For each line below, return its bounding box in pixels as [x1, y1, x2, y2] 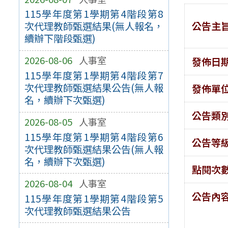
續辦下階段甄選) [24, 31, 96, 46]
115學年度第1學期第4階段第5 [24, 191, 164, 206]
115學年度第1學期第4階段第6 [24, 129, 164, 144]
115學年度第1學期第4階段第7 [24, 68, 164, 83]
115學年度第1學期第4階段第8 [24, 7, 164, 21]
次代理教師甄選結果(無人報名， [24, 19, 164, 34]
